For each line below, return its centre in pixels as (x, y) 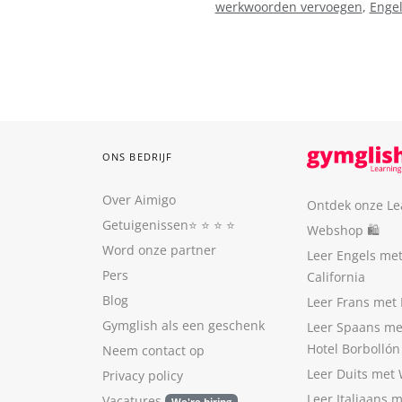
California (336, 277)
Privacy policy (143, 376)
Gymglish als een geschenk (184, 325)
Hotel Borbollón (354, 349)
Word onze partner (159, 250)
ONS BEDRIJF (138, 157)
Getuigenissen (145, 225)
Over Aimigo (139, 200)
